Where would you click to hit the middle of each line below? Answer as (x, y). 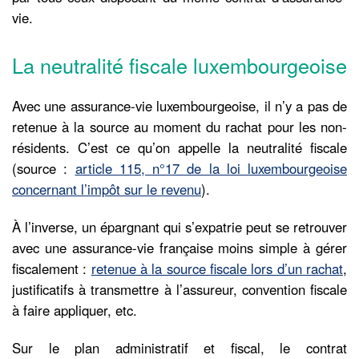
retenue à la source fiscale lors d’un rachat (217, 268)
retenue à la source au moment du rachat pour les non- (179, 126)
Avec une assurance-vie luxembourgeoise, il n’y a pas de (179, 105)
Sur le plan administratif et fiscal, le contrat (179, 347)
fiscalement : (52, 268)
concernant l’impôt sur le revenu (107, 189)
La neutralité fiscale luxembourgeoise (179, 65)
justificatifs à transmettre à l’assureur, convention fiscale (179, 289)
